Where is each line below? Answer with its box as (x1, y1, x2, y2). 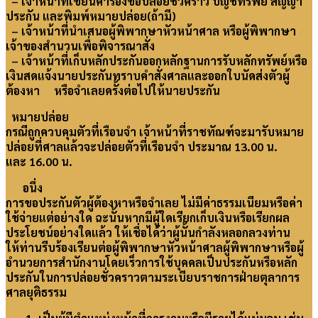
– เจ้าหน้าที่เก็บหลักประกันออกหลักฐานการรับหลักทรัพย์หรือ (6, 53, 307, 69)
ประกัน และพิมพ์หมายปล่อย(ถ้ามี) (6, 9, 176, 24)
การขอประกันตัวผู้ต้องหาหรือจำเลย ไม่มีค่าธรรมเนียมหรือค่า (6, 195, 302, 211)
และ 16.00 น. (6, 154, 72, 170)
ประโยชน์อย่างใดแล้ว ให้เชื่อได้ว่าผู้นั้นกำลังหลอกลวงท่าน (6, 225, 290, 241)
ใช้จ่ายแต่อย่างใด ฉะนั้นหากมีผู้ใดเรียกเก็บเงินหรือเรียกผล (6, 210, 290, 226)
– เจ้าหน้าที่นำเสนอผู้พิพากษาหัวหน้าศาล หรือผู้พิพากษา (6, 23, 296, 39)
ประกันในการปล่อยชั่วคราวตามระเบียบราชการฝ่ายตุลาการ (6, 270, 300, 285)
